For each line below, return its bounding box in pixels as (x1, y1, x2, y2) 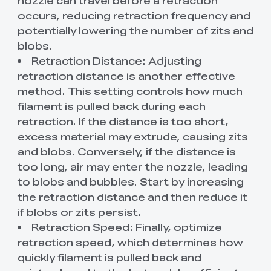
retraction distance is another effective (17, 68, 235, 83)
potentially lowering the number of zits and (17, 22, 253, 38)
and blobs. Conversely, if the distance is (17, 143, 236, 158)
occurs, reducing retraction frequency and (17, 7, 250, 22)
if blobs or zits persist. (17, 204, 142, 219)
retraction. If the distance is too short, (17, 113, 229, 128)
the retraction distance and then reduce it (17, 189, 247, 204)
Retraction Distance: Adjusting (31, 53, 202, 68)
